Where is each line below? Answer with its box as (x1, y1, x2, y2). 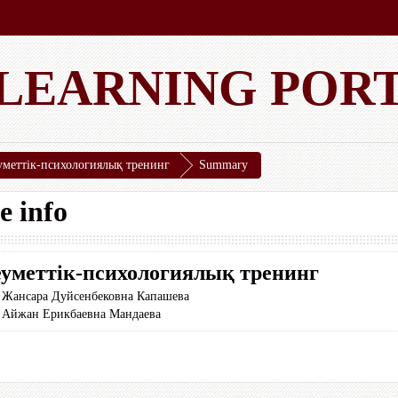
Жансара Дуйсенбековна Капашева (2, 290, 190, 303)
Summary (199, 158, 248, 171)
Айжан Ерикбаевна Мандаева (2, 307, 162, 321)
